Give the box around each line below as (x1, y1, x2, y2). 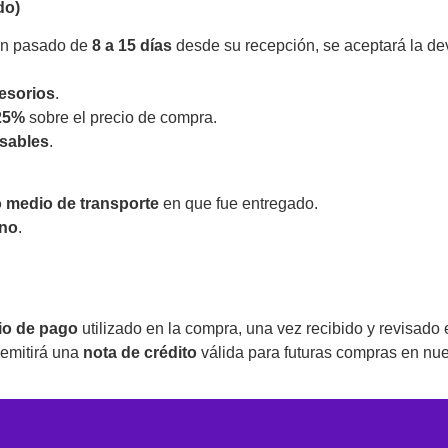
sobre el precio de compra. (25, 108, 217, 126)
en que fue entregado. (159, 195, 318, 213)
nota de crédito (83, 344, 197, 362)
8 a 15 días (92, 36, 172, 54)
